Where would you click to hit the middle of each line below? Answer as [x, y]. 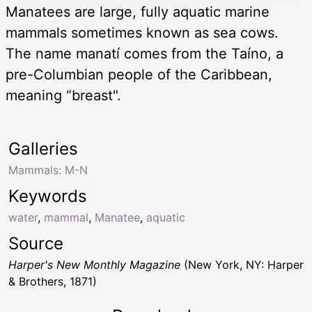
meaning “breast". [63, 96]
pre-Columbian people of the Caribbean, [139, 75]
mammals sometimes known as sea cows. [142, 33]
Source [36, 244]
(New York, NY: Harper [242, 265]
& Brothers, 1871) [53, 282]
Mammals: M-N [48, 170]
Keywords [48, 196]
